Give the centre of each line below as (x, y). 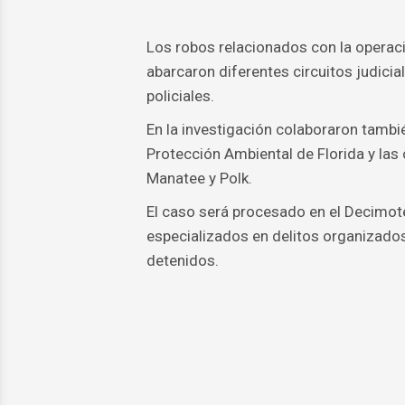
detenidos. (182, 261)
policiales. (180, 96)
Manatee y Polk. (199, 179)
